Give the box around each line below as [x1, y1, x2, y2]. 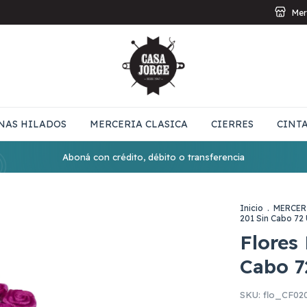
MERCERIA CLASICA [90, 118, 188, 130]
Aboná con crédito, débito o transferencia [62, 151, 245, 162]
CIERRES [211, 118, 254, 130]
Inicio [240, 203, 263, 213]
